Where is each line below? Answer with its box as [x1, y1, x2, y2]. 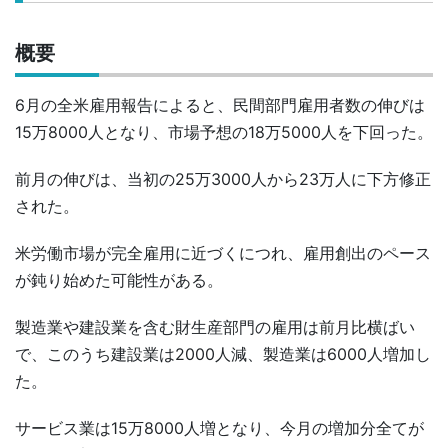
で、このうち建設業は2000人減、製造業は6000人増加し [15, 344, 431, 365]
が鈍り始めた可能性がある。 [15, 270, 223, 291]
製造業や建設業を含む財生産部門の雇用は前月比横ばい [15, 317, 415, 338]
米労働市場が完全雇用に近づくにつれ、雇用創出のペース [15, 243, 431, 264]
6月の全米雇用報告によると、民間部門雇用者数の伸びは [15, 95, 425, 116]
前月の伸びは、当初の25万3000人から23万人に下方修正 [15, 169, 431, 190]
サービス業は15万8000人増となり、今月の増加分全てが [15, 418, 424, 439]
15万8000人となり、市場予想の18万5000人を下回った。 [15, 122, 433, 143]
